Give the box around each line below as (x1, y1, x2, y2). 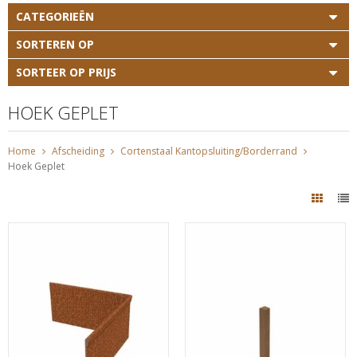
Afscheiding (52, 143, 104, 158)
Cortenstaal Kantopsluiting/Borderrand (120, 143, 297, 158)
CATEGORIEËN (16, 9, 94, 24)
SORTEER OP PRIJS (16, 65, 116, 80)
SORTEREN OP (16, 37, 94, 52)
